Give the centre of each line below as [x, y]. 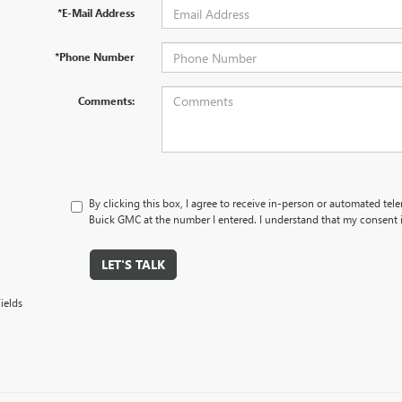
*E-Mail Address [96, 13]
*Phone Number [94, 57]
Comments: [106, 100]
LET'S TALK [133, 264]
